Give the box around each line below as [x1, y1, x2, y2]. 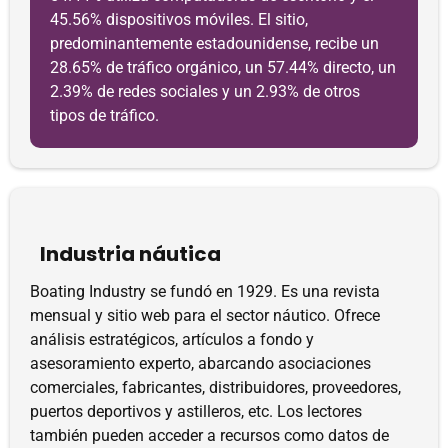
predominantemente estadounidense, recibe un [50, 34, 379, 53]
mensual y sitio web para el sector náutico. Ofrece [30, 306, 380, 325]
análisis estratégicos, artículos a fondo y [30, 330, 314, 349]
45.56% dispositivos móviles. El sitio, [50, 10, 308, 29]
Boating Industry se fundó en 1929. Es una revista [30, 282, 380, 301]
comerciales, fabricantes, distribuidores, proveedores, [30, 378, 401, 397]
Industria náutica [40, 240, 221, 268]
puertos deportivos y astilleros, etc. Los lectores [30, 402, 362, 421]
